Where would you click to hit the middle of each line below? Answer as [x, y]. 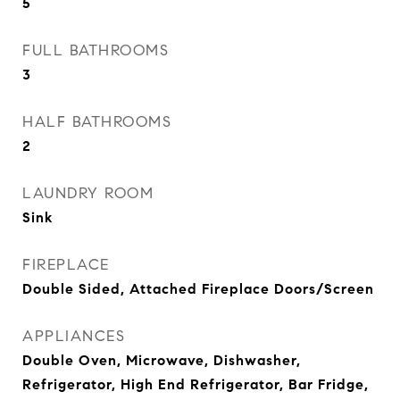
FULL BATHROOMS [96, 50]
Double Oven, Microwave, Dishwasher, [162, 360]
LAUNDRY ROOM [88, 193]
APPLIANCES [74, 336]
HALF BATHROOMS [97, 122]
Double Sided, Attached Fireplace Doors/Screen [198, 289]
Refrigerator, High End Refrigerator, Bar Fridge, [196, 384]
